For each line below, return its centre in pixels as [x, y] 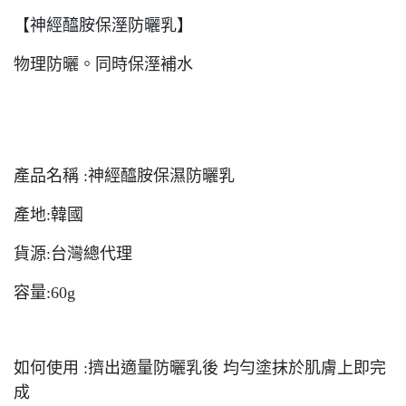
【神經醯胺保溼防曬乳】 [103, 25]
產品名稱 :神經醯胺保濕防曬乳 [124, 176]
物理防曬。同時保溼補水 [103, 64]
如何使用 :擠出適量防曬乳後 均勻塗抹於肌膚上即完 [200, 368]
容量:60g [44, 293]
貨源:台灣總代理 [73, 254]
